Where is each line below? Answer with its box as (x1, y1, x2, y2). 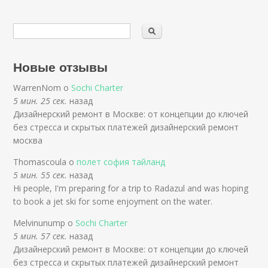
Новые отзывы (13, 57, 108, 76)
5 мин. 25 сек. (13, 95, 68, 107)
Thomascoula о (13, 156, 77, 168)
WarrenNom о (13, 82, 72, 94)
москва (13, 135, 43, 147)
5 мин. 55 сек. (13, 169, 68, 181)
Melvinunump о (13, 217, 76, 229)
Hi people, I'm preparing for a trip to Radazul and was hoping (13, 182, 249, 194)
